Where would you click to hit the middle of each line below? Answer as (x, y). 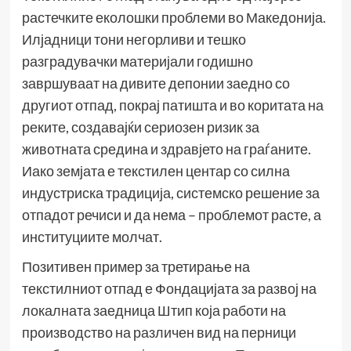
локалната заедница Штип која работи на (154, 311)
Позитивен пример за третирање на (136, 267)
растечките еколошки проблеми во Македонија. (174, 18)
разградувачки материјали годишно (137, 62)
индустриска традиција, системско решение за (170, 193)
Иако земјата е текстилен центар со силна (156, 171)
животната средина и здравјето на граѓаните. (166, 149)
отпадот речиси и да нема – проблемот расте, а (171, 215)
